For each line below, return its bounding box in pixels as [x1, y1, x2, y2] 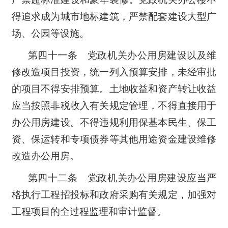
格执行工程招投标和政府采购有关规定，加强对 [11, 189, 217, 200]
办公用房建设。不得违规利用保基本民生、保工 [11, 117, 217, 128]
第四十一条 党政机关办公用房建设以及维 [27, 49, 217, 61]
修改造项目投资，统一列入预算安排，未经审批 [11, 66, 217, 77]
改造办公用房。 [11, 150, 79, 161]
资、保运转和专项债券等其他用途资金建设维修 [11, 133, 217, 145]
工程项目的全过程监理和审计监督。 [11, 206, 166, 217]
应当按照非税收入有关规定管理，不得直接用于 [11, 100, 217, 111]
